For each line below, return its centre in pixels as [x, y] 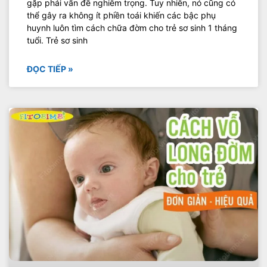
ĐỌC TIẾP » [50, 69]
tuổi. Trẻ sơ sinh [57, 40]
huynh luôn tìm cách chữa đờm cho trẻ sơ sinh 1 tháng [132, 27]
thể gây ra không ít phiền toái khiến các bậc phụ [121, 15]
